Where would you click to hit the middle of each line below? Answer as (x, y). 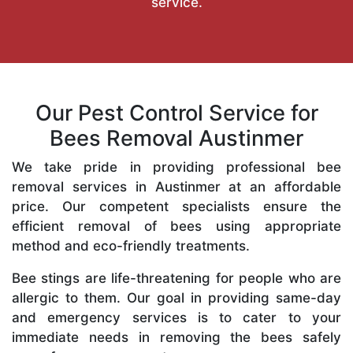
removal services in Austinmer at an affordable (176, 186)
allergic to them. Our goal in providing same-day (176, 297)
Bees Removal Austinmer (176, 138)
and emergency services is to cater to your (176, 317)
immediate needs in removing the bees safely (176, 337)
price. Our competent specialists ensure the (176, 206)
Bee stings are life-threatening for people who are (176, 278)
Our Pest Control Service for (176, 113)
